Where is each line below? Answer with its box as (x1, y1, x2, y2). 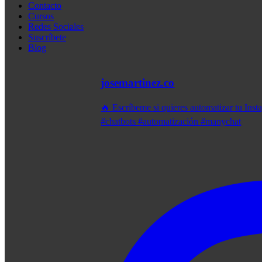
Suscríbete (28, 32, 66, 43)
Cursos (28, 11, 54, 22)
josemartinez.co (101, 77, 175, 89)
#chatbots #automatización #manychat (101, 116, 242, 126)
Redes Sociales (28, 22, 84, 32)
